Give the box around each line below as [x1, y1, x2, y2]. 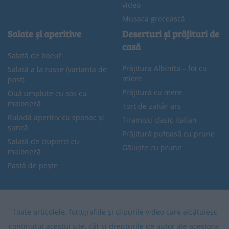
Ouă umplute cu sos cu [8, 88, 87, 99]
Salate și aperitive [8, 28, 81, 40]
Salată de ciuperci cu [8, 136, 79, 147]
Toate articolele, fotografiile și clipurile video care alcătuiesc [12, 207, 217, 217]
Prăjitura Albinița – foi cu [122, 63, 207, 74]
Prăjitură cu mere [122, 87, 182, 98]
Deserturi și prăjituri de [122, 28, 219, 40]
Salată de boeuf [8, 51, 61, 61]
